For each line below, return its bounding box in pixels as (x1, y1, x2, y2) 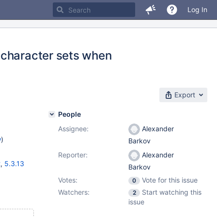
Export (174, 91, 195, 99)
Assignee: (58, 124, 89, 133)
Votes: (58, 176, 77, 184)
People (58, 110, 81, 118)
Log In (187, 5, 207, 14)
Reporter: (58, 151, 88, 159)
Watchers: (58, 188, 90, 196)
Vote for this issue (142, 176, 198, 184)
